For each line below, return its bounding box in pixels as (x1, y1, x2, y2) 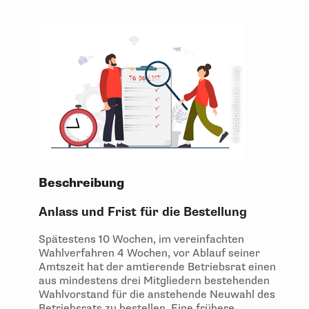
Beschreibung (39, 175, 124, 192)
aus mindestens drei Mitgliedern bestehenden (39, 274, 270, 288)
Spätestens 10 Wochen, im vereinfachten (39, 232, 244, 247)
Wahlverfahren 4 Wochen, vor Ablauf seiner (39, 246, 260, 261)
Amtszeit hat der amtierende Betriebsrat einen (39, 260, 276, 275)
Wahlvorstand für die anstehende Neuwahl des (39, 288, 275, 302)
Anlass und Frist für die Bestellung (39, 204, 250, 221)
